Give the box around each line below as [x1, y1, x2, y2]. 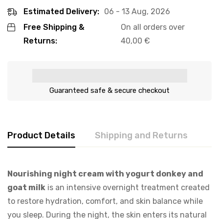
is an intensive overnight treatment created [45, 182, 210, 192]
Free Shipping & [23, 22, 85, 32]
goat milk [7, 182, 45, 192]
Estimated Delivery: [23, 7, 99, 16]
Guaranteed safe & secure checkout [49, 86, 170, 95]
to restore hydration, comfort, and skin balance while [7, 196, 203, 206]
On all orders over [120, 22, 185, 32]
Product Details [7, 130, 75, 141]
